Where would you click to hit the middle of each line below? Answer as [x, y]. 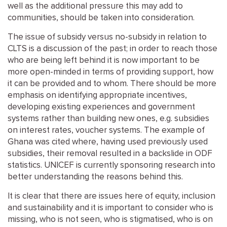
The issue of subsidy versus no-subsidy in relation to [107, 37]
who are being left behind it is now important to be [104, 61]
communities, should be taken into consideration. [101, 18]
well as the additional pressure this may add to [95, 6]
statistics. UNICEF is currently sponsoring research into [111, 165]
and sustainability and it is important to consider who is [110, 208]
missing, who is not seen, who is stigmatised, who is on [110, 220]
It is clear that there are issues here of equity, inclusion [111, 196]
